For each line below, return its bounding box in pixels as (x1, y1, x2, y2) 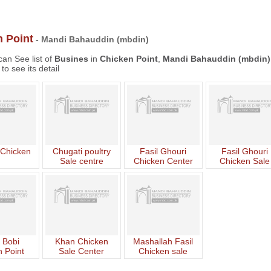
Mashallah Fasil (133, 237, 194, 246)
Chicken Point (99, 54, 158, 64)
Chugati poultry (52, 146, 111, 156)
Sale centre (59, 156, 103, 166)
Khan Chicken (54, 237, 108, 246)
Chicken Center (133, 156, 193, 166)
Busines (54, 54, 88, 64)
